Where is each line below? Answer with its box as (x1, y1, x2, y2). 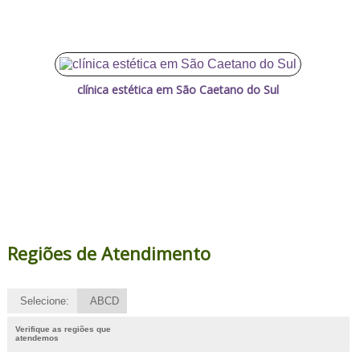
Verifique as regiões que (14, 324, 111, 333)
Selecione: (19, 294, 69, 307)
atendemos (14, 333, 59, 342)
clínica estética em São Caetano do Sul (77, 81, 280, 97)
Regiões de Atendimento (6, 240, 211, 265)
